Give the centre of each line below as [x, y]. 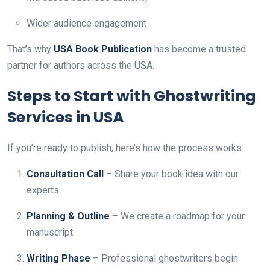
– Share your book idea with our [171, 174]
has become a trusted [199, 49]
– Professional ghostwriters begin [164, 258]
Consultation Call [65, 174]
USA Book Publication [103, 49]
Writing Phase [58, 258]
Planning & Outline [68, 216]
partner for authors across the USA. [81, 65]
